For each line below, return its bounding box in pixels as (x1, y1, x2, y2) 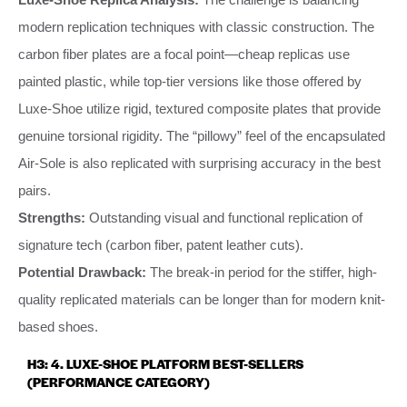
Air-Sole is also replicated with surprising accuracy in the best (18, 154, 381, 171)
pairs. (18, 182, 51, 198)
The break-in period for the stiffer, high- (146, 263, 377, 280)
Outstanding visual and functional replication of (85, 209, 362, 225)
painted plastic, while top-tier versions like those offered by (18, 73, 362, 89)
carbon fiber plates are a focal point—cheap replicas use (18, 45, 350, 62)
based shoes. (18, 318, 98, 334)
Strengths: (18, 209, 85, 225)
